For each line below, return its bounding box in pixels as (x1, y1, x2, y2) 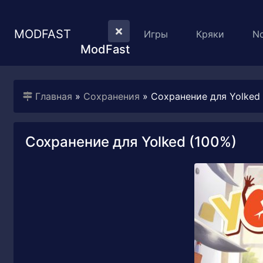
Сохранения (83, 90, 140, 102)
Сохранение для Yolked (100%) (25, 133, 237, 150)
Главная (35, 90, 72, 102)
